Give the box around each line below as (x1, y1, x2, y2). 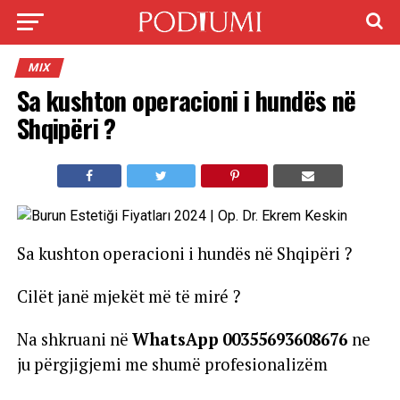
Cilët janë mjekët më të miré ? (16, 286, 240, 307)
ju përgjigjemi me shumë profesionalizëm (16, 354, 328, 375)
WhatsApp (131, 329, 219, 350)
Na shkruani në (16, 329, 132, 350)
